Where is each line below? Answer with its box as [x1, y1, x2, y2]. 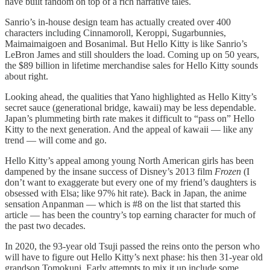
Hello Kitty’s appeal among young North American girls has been [5, 155, 254, 166]
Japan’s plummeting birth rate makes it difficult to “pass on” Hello [5, 113, 254, 124]
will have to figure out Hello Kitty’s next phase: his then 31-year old [5, 252, 263, 263]
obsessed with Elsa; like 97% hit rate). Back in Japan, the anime [5, 188, 246, 199]
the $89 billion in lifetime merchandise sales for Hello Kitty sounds [5, 60, 258, 71]
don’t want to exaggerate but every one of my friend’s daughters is [5, 177, 256, 188]
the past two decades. [5, 221, 86, 231]
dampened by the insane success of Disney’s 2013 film [5, 166, 215, 177]
